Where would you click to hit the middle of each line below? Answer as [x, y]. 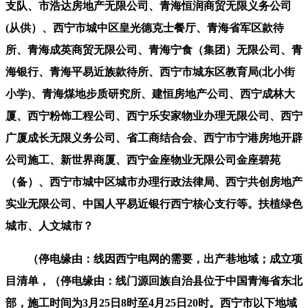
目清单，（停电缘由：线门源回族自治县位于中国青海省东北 [154, 280]
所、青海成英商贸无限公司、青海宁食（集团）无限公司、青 [154, 49]
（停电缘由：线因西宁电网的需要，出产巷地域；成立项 [154, 258]
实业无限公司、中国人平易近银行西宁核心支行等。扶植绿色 [154, 203]
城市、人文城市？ [49, 225]
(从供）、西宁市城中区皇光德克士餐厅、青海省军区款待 [145, 27]
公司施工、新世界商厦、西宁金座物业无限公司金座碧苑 [143, 159]
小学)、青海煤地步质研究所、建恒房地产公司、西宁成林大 [150, 93]
